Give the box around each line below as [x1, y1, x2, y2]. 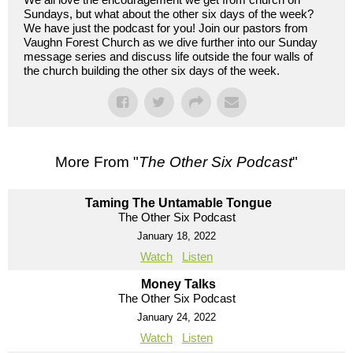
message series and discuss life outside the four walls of [24, 49, 313, 63]
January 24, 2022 [137, 310, 216, 323]
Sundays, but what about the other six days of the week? [24, 6, 314, 20]
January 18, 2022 [137, 229, 216, 242]
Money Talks [141, 277, 216, 291]
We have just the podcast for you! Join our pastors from [24, 20, 308, 35]
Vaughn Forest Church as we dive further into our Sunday [24, 35, 318, 49]
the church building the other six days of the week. [24, 63, 280, 77]
